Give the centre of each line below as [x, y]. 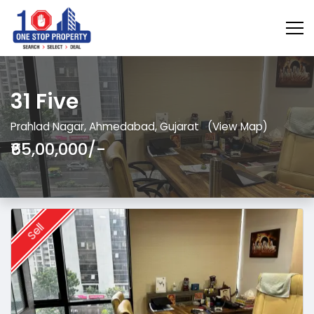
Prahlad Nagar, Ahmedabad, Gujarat [106, 126]
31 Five [45, 102]
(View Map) [237, 126]
